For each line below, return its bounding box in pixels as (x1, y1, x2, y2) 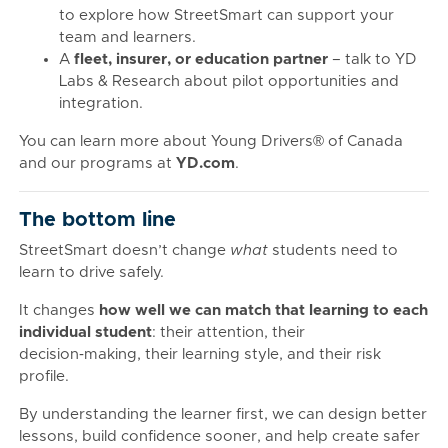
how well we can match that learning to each (99, 303, 428, 318)
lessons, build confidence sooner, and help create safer (19, 429, 420, 444)
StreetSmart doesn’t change (19, 243, 230, 258)
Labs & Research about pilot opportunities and (59, 74, 399, 89)
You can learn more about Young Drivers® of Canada (19, 134, 403, 149)
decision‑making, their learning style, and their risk (19, 347, 381, 362)
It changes (19, 303, 99, 318)
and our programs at (19, 156, 176, 171)
